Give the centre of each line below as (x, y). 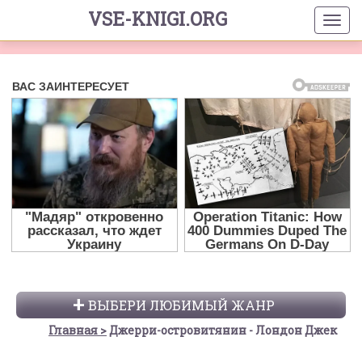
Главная (73, 330)
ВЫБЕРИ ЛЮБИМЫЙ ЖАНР (181, 305)
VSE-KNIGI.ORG (157, 19)
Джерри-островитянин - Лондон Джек (223, 330)
